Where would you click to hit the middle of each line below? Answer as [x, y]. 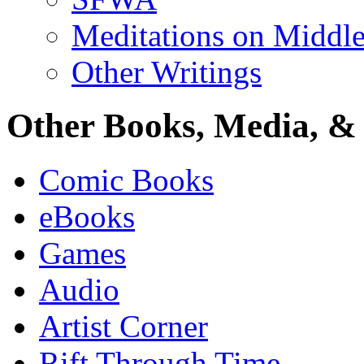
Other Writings [167, 71]
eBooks [87, 217]
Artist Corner [123, 327]
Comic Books [126, 180]
